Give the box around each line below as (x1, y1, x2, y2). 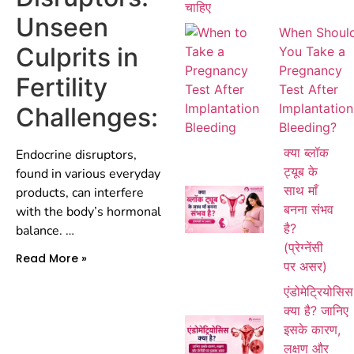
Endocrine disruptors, (16, 145, 137, 164)
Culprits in (16, 41, 138, 73)
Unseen (16, 11, 108, 43)
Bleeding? (279, 119, 337, 135)
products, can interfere (16, 183, 144, 201)
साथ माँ (284, 182, 318, 198)
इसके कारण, (284, 321, 341, 337)
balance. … (16, 221, 74, 239)
